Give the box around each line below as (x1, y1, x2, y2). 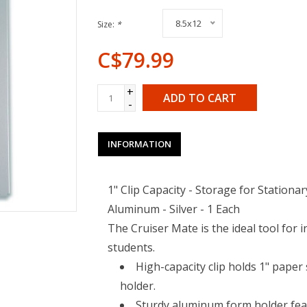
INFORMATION (107, 137, 171, 150)
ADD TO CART (162, 90, 236, 106)
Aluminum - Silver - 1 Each (107, 201, 240, 217)
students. (107, 239, 155, 255)
